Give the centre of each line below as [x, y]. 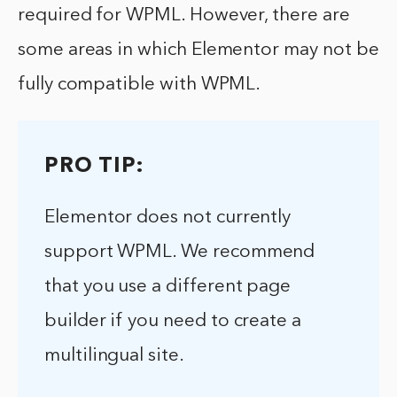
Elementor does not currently [168, 218]
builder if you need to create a [173, 322]
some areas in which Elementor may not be [198, 51]
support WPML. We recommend [180, 253]
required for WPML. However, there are [184, 16]
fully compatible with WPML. [140, 85]
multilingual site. [114, 356]
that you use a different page [168, 287]
